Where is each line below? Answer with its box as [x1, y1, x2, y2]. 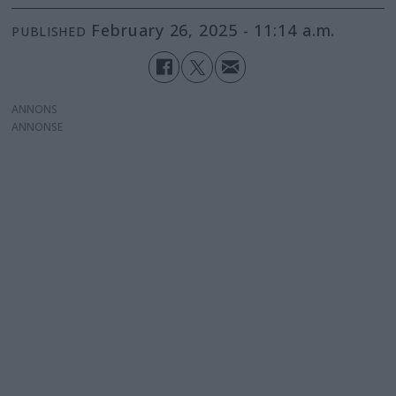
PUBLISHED [11, 23, 87, 41]
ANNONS [11, 101, 58, 117]
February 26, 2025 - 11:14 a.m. [101, 19, 336, 42]
